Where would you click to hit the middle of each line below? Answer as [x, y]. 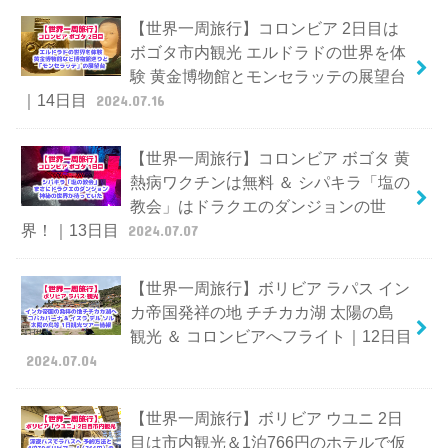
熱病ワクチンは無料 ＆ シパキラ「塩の [269, 181]
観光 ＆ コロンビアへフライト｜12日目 [270, 335]
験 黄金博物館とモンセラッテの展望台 [267, 75]
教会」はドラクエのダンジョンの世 [257, 205]
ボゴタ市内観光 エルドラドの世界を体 [267, 51]
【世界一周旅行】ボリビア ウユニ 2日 [266, 417]
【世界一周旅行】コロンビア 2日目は [264, 27]
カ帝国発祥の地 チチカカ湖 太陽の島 [261, 311]
